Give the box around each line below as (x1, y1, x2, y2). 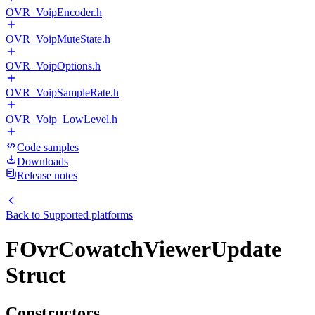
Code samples (17, 141, 79, 153)
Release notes (17, 169, 77, 181)
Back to (6, 209, 43, 221)
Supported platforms (43, 209, 133, 221)
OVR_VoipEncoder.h (6, 6, 102, 18)
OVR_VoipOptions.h (6, 60, 101, 72)
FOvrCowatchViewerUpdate (6, 236, 281, 262)
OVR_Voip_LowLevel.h (6, 113, 117, 125)
